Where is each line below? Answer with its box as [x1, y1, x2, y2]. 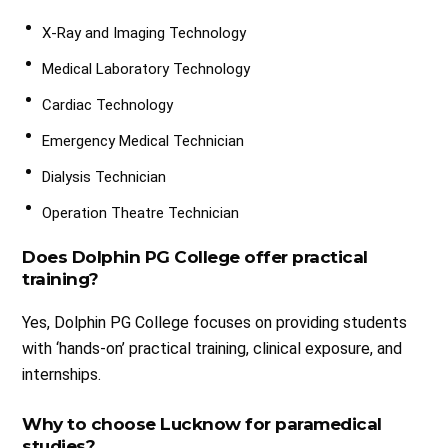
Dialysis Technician [42, 168, 171, 187]
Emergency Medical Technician [42, 132, 249, 151]
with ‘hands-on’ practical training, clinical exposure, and [22, 339, 403, 359]
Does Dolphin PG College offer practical [22, 246, 368, 268]
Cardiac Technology [42, 96, 174, 115]
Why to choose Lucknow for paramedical [22, 413, 382, 435]
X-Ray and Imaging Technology [42, 24, 251, 43]
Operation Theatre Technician [42, 204, 244, 223]
